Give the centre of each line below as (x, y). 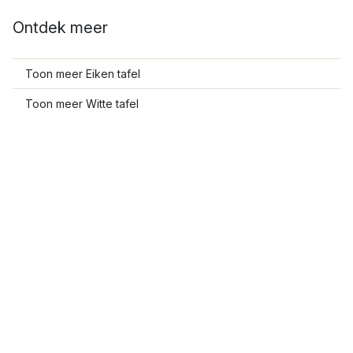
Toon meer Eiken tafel (83, 74)
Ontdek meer (60, 28)
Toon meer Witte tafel (82, 104)
